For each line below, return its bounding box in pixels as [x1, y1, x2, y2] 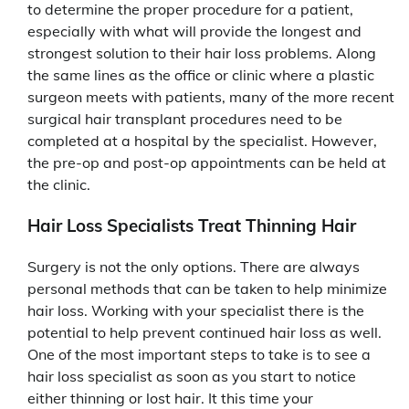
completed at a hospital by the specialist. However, [27, 131, 377, 151]
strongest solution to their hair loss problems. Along [27, 44, 376, 63]
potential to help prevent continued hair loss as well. [27, 322, 382, 341]
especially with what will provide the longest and [27, 22, 362, 41]
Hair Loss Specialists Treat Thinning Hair [27, 215, 356, 237]
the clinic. [27, 175, 90, 194]
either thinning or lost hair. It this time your [27, 388, 313, 407]
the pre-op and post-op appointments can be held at [27, 153, 386, 173]
